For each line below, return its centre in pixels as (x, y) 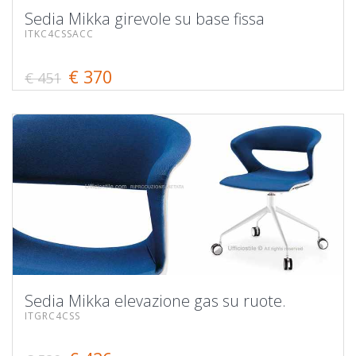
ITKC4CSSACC (59, 33)
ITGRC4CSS (52, 315)
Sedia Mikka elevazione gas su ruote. (155, 300)
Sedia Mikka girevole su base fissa (145, 18)
